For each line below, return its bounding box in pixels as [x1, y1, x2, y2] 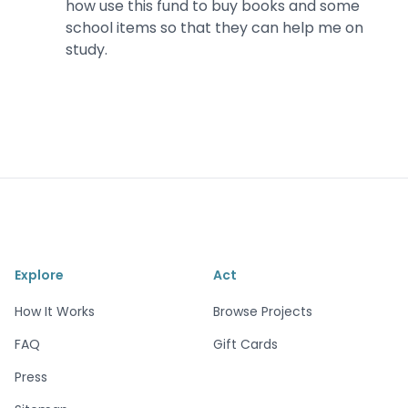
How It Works [15, 301, 95, 321]
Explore [15, 265, 64, 284]
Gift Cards [213, 334, 278, 353]
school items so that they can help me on [66, 16, 363, 38]
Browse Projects [213, 301, 312, 321]
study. [66, 38, 107, 60]
